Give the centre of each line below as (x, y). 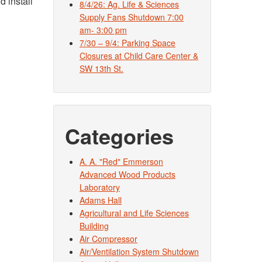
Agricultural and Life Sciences (134, 213)
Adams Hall (101, 200)
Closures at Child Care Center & (139, 56)
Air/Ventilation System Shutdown (139, 251)
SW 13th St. (101, 68)
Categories (119, 136)
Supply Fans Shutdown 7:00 (132, 17)
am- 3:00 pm (103, 30)
